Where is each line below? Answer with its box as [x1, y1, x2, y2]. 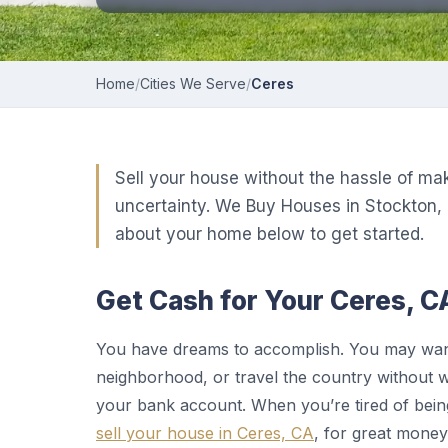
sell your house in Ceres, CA [96, 423, 314, 443]
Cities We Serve [140, 75, 246, 92]
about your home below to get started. [115, 224, 424, 244]
